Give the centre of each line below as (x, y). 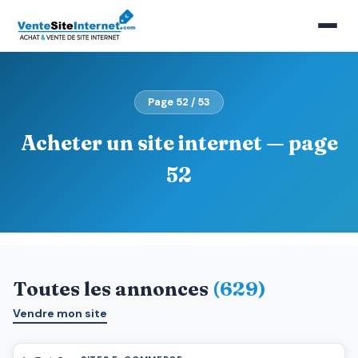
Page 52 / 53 (179, 102)
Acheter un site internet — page (179, 143)
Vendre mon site (60, 313)
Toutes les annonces (113, 289)
